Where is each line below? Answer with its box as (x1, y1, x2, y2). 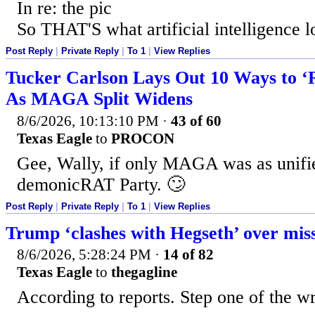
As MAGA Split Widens (6, 89, 193, 110)
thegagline (111, 264, 177, 281)
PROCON (111, 129, 174, 147)
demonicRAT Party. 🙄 (17, 174, 185, 195)
